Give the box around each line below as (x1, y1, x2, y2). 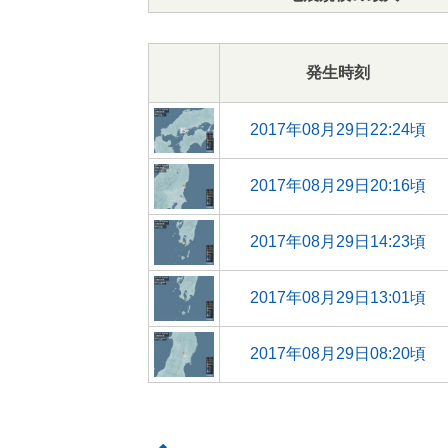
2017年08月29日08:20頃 (249, 345, 426, 362)
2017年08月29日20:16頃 (249, 177, 426, 194)
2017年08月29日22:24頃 (249, 121, 426, 138)
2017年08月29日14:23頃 (249, 233, 426, 250)
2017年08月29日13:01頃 (249, 289, 426, 306)
